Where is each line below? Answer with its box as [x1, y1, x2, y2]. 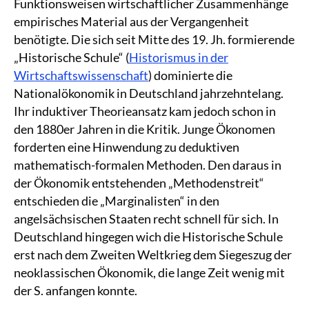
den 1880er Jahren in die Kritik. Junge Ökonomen [14, 121, 275, 137]
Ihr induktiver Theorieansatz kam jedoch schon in [14, 103, 276, 119]
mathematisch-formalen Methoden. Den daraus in [14, 157, 281, 172]
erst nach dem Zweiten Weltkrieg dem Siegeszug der [14, 246, 292, 262]
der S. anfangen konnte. [14, 282, 137, 298]
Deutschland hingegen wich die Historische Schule [14, 228, 283, 244]
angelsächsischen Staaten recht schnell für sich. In [14, 210, 279, 226]
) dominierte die [148, 67, 232, 83]
